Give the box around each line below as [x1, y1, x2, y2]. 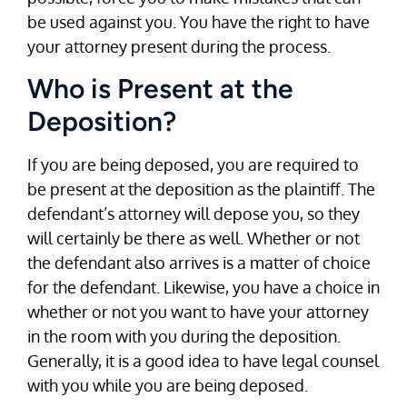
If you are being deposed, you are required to [27, 154, 359, 174]
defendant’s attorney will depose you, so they [27, 203, 360, 223]
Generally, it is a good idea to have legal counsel [27, 350, 379, 371]
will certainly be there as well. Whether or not [27, 227, 360, 248]
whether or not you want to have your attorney [27, 301, 369, 322]
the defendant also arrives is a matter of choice [27, 252, 371, 273]
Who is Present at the [27, 71, 293, 105]
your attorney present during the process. [27, 36, 331, 57]
